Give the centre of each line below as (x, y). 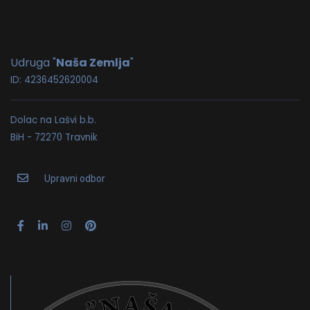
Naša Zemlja (93, 63)
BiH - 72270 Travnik (54, 137)
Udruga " (33, 63)
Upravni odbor (74, 179)
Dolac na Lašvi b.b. (53, 120)
